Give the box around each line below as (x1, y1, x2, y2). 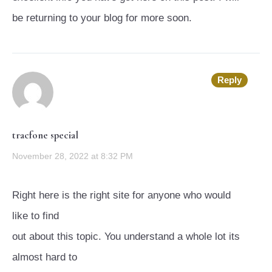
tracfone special (12, 129, 78, 142)
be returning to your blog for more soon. (12, 12, 192, 24)
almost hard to (12, 251, 77, 263)
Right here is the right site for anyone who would (12, 189, 231, 202)
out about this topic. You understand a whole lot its (12, 231, 240, 243)
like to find (12, 210, 59, 222)
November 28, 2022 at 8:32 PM (12, 152, 133, 161)
